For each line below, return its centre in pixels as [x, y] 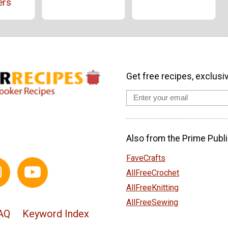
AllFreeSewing [152, 202]
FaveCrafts [146, 158]
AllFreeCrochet [153, 173]
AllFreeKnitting [152, 187]
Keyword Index [55, 213]
